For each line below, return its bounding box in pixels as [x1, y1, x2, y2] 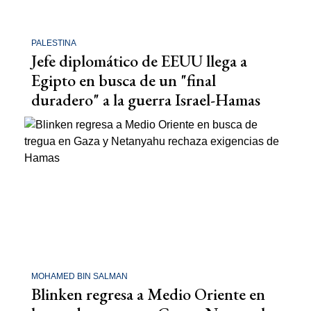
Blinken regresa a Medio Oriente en [31, 283, 265, 305]
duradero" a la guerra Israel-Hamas [31, 89, 260, 111]
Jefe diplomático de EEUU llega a [31, 50, 247, 72]
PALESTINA [31, 38, 76, 49]
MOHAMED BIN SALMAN [31, 271, 128, 281]
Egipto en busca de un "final [31, 69, 216, 92]
